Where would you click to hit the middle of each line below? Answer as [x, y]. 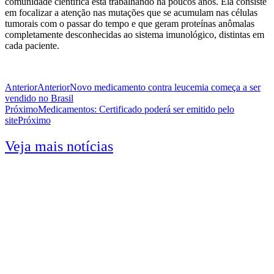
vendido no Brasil [39, 98]
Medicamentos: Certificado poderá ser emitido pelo [136, 109]
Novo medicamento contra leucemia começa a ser [165, 87]
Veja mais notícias [59, 146]
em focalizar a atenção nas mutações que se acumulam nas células [131, 12]
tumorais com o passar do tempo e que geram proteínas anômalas [130, 23]
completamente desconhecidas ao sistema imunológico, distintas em [135, 34]
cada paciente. [32, 45]
